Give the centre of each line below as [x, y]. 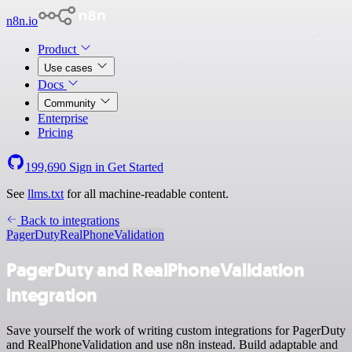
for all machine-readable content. [146, 194]
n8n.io [22, 21]
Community [71, 103]
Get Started [136, 167]
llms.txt [46, 194]
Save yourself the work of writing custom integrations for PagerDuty [176, 330]
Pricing [55, 132]
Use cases [70, 68]
